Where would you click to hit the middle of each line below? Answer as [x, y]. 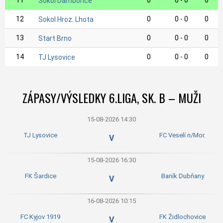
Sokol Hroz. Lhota [66, 19]
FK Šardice [40, 176]
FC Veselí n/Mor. [182, 135]
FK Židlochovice [182, 217]
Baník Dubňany [182, 176]
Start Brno [55, 38]
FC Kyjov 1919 [40, 217]
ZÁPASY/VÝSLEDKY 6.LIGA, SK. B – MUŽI [111, 97]
